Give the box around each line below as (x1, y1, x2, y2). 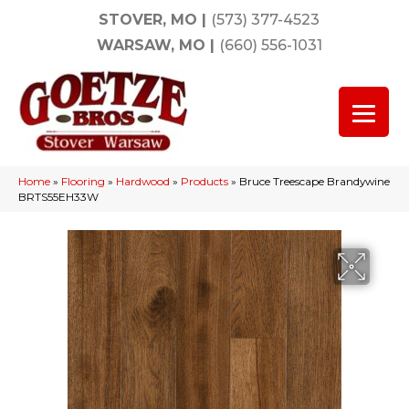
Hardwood (116, 174, 170, 188)
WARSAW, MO (96, 37, 205, 54)
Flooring (61, 174, 105, 188)
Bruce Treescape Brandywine (239, 174, 390, 188)
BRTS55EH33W (18, 190, 99, 204)
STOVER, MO (99, 11, 197, 28)
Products (181, 174, 228, 188)
